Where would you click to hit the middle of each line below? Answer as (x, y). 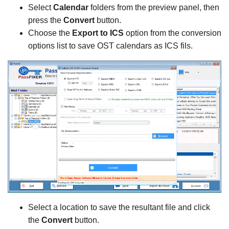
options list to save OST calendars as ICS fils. (110, 45)
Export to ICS (98, 33)
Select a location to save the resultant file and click (119, 207)
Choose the (50, 33)
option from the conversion (173, 33)
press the (46, 20)
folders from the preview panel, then (155, 7)
